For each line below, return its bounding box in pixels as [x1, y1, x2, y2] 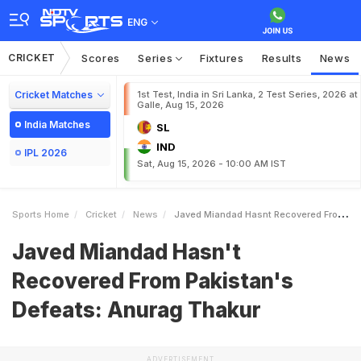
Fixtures [200, 52, 244, 64]
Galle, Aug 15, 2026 [137, 99, 224, 110]
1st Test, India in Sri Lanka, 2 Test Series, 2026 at [137, 89, 358, 100]
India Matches [24, 118, 90, 131]
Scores [81, 52, 121, 64]
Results [261, 52, 302, 64]
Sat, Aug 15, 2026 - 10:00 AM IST [137, 158, 286, 169]
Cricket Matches [15, 89, 93, 101]
